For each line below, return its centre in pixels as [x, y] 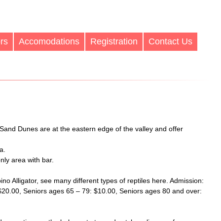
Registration [114, 41]
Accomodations [49, 41]
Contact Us [170, 41]
